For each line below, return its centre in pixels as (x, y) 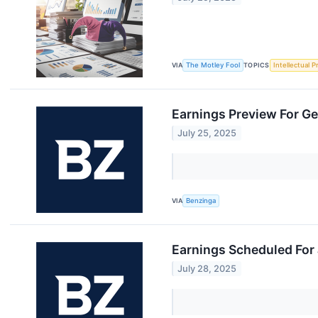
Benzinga (201, 201)
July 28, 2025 (207, 269)
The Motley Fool (213, 65)
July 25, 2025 (207, 133)
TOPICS (257, 65)
